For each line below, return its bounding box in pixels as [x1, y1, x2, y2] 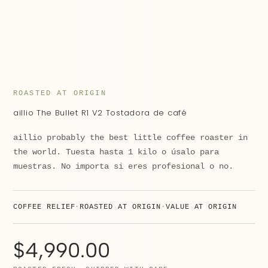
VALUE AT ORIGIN [165, 203, 237, 212]
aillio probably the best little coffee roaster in [13, 133, 248, 143]
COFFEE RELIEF [13, 203, 75, 212]
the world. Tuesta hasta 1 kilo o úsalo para [13, 147, 219, 157]
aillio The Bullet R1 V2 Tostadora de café [13, 107, 187, 119]
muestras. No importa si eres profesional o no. [13, 162, 233, 172]
